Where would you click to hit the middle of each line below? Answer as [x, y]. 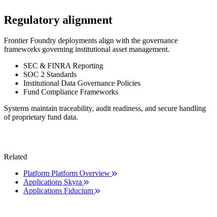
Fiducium [78, 190]
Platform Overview [81, 173]
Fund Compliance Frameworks [71, 92]
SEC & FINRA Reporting [63, 65]
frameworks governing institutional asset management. [87, 49]
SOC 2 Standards [50, 74]
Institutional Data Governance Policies [82, 83]
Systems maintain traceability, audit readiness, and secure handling [105, 108]
